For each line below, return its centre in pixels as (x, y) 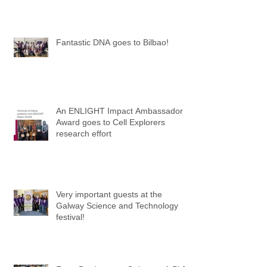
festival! (70, 217)
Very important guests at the (109, 195)
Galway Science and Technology (117, 206)
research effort (84, 134)
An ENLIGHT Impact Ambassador (119, 111)
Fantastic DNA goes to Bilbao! (112, 43)
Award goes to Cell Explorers (111, 122)
